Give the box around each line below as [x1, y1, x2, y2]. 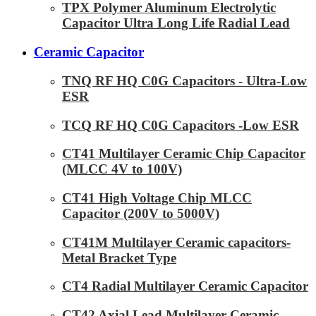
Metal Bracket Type [62, 250, 176, 265]
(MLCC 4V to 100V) [62, 162, 182, 177]
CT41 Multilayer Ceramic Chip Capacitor [62, 146, 305, 162]
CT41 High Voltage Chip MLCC [62, 190, 252, 206]
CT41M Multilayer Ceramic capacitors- [62, 234, 291, 250]
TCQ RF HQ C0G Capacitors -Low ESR [62, 117, 299, 133]
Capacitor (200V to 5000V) [62, 206, 219, 221]
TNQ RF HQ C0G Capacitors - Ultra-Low [62, 73, 307, 88]
